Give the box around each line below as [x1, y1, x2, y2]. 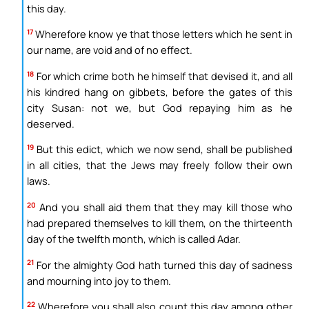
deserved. [27, 116, 74, 130]
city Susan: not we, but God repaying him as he [27, 100, 292, 114]
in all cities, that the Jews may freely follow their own [27, 158, 292, 172]
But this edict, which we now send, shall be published [34, 142, 292, 157]
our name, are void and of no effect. [27, 43, 192, 57]
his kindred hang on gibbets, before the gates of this [27, 84, 292, 99]
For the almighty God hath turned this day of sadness [34, 257, 292, 272]
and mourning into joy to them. [27, 273, 171, 288]
